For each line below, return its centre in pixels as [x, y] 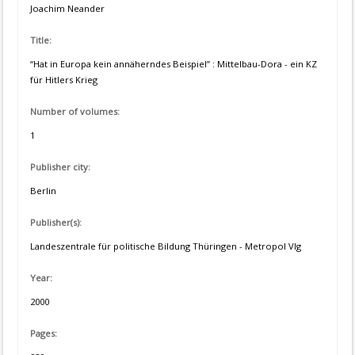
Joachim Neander [67, 8]
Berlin [43, 191]
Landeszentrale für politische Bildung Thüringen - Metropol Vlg [166, 246]
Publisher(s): [56, 222]
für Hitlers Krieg [64, 80]
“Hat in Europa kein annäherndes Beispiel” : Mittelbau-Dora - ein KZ [174, 64]
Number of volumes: [75, 111]
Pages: [44, 333]
